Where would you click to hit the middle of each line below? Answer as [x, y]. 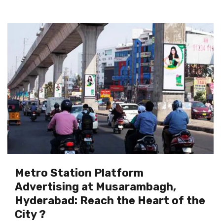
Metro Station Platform [79, 173]
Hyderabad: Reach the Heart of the [110, 201]
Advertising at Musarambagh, [95, 187]
